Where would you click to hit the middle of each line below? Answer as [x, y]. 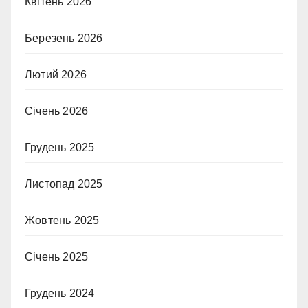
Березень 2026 [64, 38]
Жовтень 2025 [62, 221]
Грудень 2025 [60, 148]
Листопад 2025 [64, 184]
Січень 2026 [57, 111]
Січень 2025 [57, 257]
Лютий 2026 [56, 75]
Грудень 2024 [60, 294]
